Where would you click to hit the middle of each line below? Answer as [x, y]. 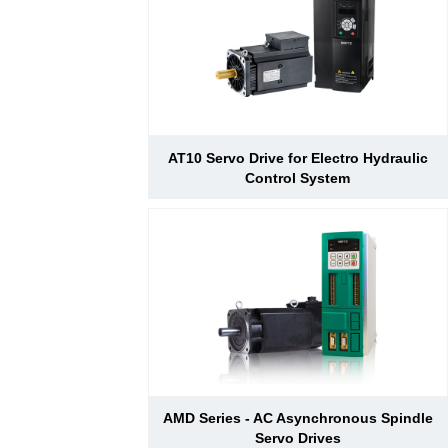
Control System [298, 177]
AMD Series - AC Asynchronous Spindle [297, 418]
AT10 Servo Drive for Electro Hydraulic [297, 157]
